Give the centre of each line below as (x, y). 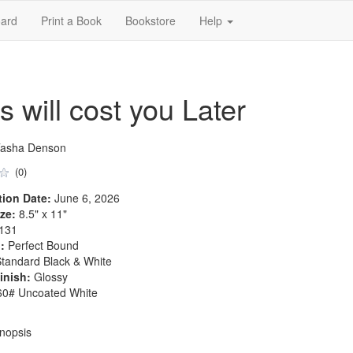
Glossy (49, 277)
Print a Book (71, 20)
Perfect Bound (41, 245)
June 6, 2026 (85, 198)
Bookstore (150, 20)
